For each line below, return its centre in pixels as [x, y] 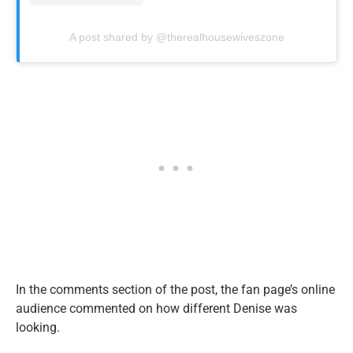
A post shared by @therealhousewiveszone [176, 37]
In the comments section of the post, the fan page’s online [175, 290]
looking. [38, 328]
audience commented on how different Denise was [156, 309]
